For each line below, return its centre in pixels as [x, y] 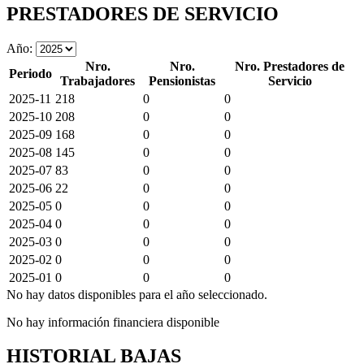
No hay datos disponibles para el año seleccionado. [137, 294]
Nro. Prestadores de [290, 66]
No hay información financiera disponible [113, 322]
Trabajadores [97, 80]
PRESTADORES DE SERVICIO [143, 13]
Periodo [30, 73]
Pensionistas [182, 80]
